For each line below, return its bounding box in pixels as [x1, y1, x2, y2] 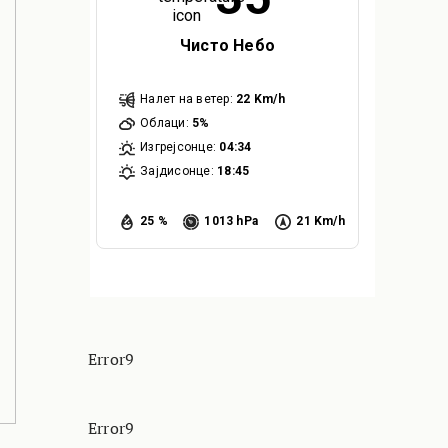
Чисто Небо [179, 35, 276, 55]
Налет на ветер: [140, 91, 233, 106]
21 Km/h [296, 213, 345, 228]
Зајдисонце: [140, 163, 214, 178]
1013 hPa [204, 213, 259, 228]
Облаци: [140, 115, 189, 130]
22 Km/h [236, 91, 285, 106]
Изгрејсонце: [140, 139, 217, 154]
